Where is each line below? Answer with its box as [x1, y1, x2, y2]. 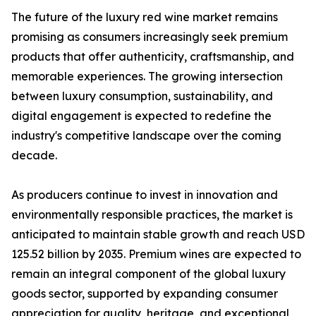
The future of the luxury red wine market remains [11, 10, 278, 25]
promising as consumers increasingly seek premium [11, 30, 288, 44]
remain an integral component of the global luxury [11, 267, 286, 281]
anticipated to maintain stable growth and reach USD [11, 227, 305, 242]
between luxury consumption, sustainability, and [11, 89, 273, 104]
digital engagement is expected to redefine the [11, 109, 272, 123]
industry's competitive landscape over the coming [11, 128, 281, 143]
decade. [11, 148, 57, 163]
